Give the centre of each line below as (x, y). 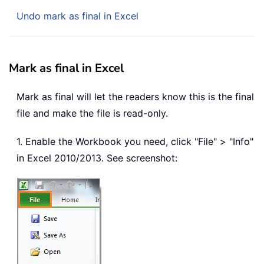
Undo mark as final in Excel (77, 16)
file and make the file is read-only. (92, 113)
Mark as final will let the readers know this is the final (135, 97)
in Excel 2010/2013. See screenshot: (97, 158)
